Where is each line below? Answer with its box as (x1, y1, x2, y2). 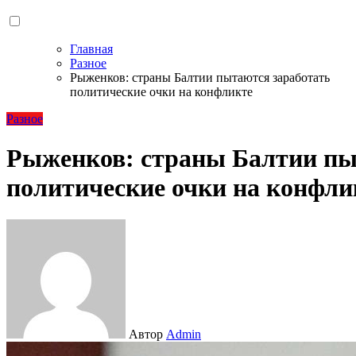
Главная (70, 42, 113, 56)
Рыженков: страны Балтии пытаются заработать (70, 71, 330, 85)
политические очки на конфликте (70, 85, 253, 99)
